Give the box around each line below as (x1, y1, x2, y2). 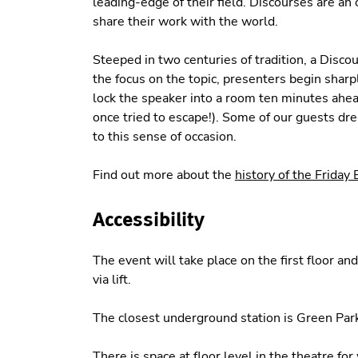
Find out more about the (92, 166, 235, 185)
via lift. (92, 270, 131, 288)
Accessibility (92, 207, 205, 232)
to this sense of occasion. (92, 128, 237, 146)
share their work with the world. (92, 13, 278, 31)
